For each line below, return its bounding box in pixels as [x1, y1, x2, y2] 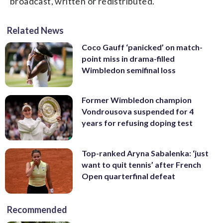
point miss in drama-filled [82, 53, 175, 63]
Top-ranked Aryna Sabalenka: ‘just [82, 148, 209, 158]
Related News [7, 24, 64, 36]
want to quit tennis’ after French [82, 160, 201, 170]
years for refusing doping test [82, 118, 193, 128]
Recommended [7, 204, 67, 215]
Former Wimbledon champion [82, 95, 192, 105]
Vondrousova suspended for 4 [82, 107, 194, 116]
